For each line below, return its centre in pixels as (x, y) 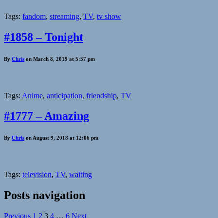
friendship (101, 95)
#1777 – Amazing (46, 116)
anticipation (64, 95)
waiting (81, 175)
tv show (109, 16)
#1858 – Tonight (44, 37)
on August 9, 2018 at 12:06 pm (61, 138)
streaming (64, 16)
